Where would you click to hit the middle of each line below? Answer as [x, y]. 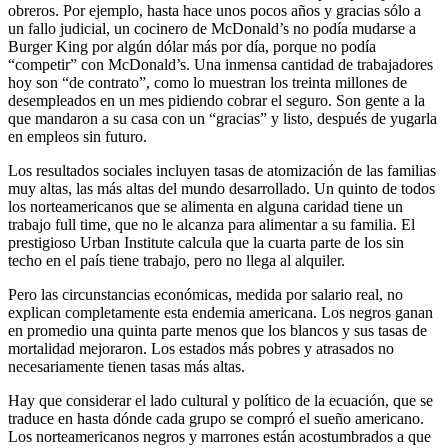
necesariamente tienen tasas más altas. [126, 366]
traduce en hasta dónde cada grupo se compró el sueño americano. [216, 418]
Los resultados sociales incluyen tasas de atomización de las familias [222, 170]
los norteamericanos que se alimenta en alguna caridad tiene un [205, 206]
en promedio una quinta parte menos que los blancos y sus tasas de [217, 330]
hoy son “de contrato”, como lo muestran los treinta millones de [207, 82]
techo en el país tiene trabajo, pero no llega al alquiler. [176, 260]
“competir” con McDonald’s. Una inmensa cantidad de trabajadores [220, 64]
